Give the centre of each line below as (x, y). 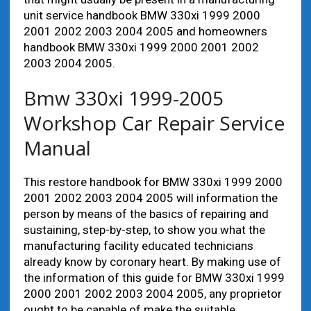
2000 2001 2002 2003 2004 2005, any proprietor (152, 294)
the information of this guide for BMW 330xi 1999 (154, 278)
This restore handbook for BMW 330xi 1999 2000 (153, 182)
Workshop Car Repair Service (154, 123)
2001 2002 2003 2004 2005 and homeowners (145, 31)
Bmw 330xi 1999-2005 (123, 98)
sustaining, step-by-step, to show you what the (144, 230)
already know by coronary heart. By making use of (152, 262)
